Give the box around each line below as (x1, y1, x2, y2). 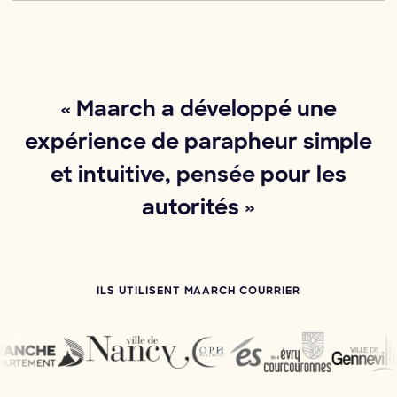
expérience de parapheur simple (25, 133, 372, 155)
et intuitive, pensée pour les (51, 166, 346, 188)
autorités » (142, 198, 255, 221)
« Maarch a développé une (60, 100, 337, 122)
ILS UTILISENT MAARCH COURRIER (97, 286, 300, 298)
